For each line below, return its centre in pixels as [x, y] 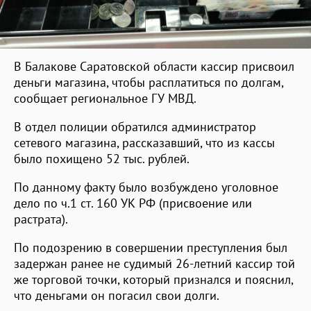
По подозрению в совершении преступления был [151, 247]
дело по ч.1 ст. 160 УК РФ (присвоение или [133, 203]
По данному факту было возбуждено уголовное [146, 187]
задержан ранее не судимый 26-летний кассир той [154, 263]
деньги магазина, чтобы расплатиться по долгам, [149, 82]
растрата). [41, 219]
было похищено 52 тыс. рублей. [102, 158]
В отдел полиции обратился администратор [135, 126]
